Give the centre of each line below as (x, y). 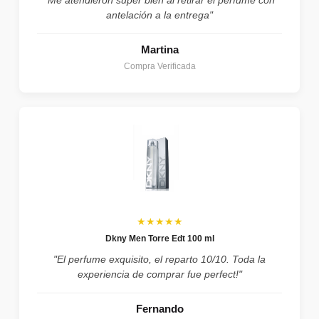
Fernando (159, 308)
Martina (159, 49)
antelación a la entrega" (159, 15)
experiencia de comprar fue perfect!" (159, 274)
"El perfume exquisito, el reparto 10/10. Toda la (159, 259)
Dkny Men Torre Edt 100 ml (159, 238)
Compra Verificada (159, 66)
